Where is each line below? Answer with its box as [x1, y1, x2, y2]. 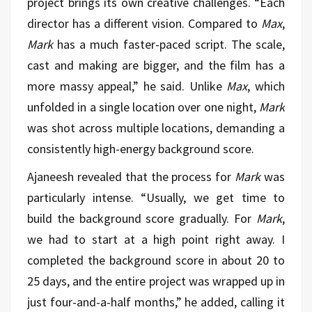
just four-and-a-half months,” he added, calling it [27, 293, 285, 310]
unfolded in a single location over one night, [27, 98, 259, 115]
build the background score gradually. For [27, 210, 256, 226]
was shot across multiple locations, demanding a [27, 119, 285, 136]
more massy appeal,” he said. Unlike [27, 77, 227, 94]
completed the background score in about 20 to [27, 251, 285, 268]
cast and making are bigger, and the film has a [27, 56, 285, 73]
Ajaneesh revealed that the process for [27, 168, 235, 185]
